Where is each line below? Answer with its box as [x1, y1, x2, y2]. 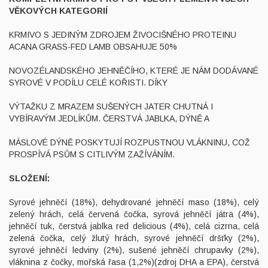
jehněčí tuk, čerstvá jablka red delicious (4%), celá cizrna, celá [9, 221, 259, 232]
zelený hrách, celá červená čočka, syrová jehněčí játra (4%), [9, 209, 259, 220]
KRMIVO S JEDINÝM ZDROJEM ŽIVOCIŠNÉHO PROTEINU [9, 30, 236, 40]
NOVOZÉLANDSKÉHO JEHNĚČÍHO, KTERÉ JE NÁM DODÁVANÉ [9, 66, 258, 76]
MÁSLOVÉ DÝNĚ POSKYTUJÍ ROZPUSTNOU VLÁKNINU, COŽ [9, 138, 250, 148]
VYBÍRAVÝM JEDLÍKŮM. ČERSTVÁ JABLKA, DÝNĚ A [9, 114, 209, 124]
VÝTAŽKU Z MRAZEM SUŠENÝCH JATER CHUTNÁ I [9, 102, 213, 112]
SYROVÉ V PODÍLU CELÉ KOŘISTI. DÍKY [9, 78, 167, 88]
